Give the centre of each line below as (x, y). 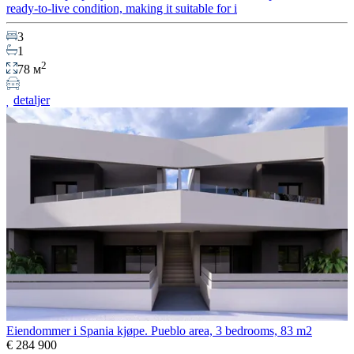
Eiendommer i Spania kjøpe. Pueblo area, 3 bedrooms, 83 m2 (159, 330)
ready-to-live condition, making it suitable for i (122, 9)
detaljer (32, 100)
